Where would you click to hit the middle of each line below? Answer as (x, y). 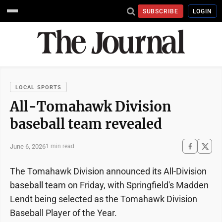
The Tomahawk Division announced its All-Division (108, 171)
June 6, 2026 (28, 146)
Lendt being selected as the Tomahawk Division (104, 199)
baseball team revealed (86, 124)
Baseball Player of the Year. (63, 213)
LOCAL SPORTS (39, 87)
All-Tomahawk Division (91, 107)
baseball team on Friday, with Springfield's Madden (109, 185)
